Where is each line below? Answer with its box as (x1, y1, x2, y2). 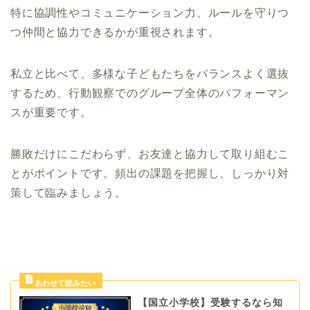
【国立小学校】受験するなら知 (137, 298, 283, 309)
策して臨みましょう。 (10, 187, 127, 199)
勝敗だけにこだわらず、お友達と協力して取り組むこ (10, 148, 290, 161)
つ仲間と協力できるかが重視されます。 (10, 26, 220, 39)
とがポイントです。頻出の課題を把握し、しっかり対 (10, 167, 290, 180)
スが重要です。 (10, 107, 92, 119)
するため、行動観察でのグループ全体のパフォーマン (10, 87, 290, 100)
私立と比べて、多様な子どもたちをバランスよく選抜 (10, 68, 290, 80)
